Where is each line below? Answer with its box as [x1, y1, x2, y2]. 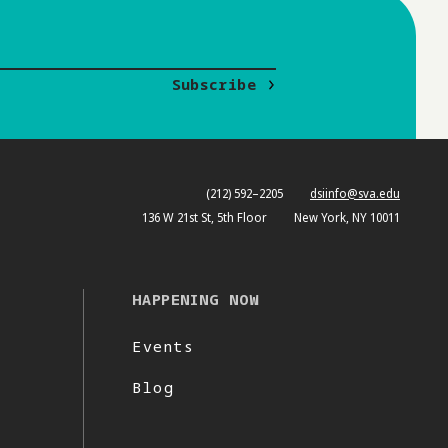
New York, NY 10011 [294, 208, 400, 226]
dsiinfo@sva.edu [310, 184, 400, 202]
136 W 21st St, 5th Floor [142, 208, 267, 226]
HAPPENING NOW [132, 288, 259, 309]
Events [132, 335, 195, 356]
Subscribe [171, 73, 256, 94]
